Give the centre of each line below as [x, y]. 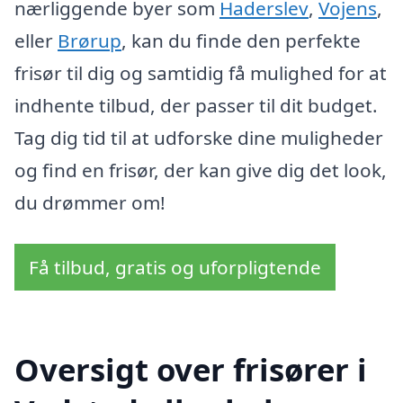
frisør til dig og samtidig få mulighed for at [201, 73]
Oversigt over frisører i [191, 369]
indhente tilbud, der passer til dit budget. [196, 106]
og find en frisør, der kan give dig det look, [201, 170]
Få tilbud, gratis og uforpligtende [175, 267]
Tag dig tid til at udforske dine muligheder [199, 138]
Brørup [90, 41]
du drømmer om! [90, 203]
